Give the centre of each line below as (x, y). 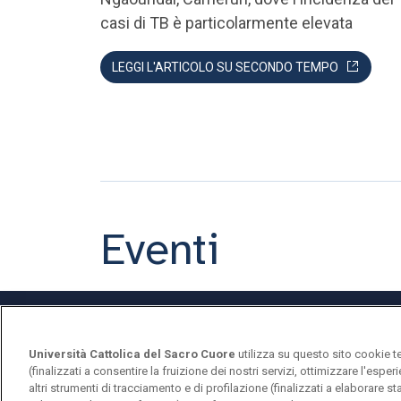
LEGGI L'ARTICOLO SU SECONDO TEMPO (225, 67)
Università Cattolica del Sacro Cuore (132, 354)
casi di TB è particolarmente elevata (226, 23)
